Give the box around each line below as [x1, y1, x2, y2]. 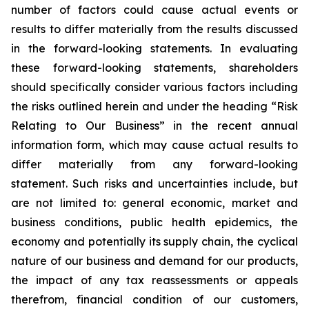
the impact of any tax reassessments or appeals [11, 273, 298, 287]
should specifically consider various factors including [11, 80, 298, 94]
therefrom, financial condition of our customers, [11, 292, 298, 306]
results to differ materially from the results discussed [11, 22, 298, 36]
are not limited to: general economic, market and [11, 196, 298, 210]
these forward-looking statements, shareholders [11, 61, 298, 74]
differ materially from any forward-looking [11, 157, 298, 171]
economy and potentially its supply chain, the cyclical [11, 235, 298, 248]
